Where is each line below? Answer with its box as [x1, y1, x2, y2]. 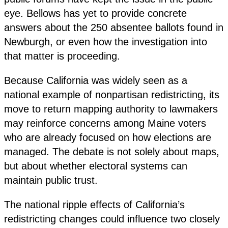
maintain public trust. [4, 174, 98, 186]
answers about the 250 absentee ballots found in [4, 21, 223, 33]
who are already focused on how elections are [4, 131, 211, 143]
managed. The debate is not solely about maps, [4, 146, 219, 157]
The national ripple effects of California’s [4, 198, 185, 210]
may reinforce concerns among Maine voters [4, 117, 206, 129]
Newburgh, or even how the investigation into [4, 36, 207, 47]
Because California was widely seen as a [4, 74, 187, 86]
